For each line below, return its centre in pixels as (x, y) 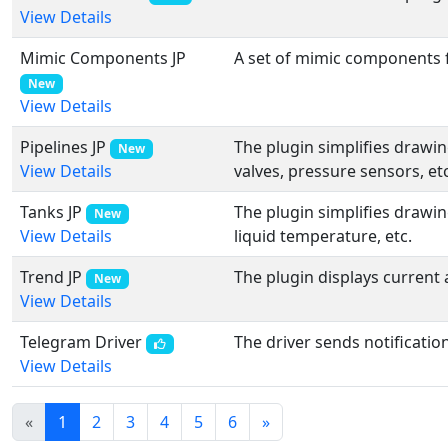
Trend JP (51, 277)
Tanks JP (51, 212)
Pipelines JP (63, 147)
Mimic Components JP (103, 58)
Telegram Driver (81, 342)
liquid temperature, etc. (323, 236)
